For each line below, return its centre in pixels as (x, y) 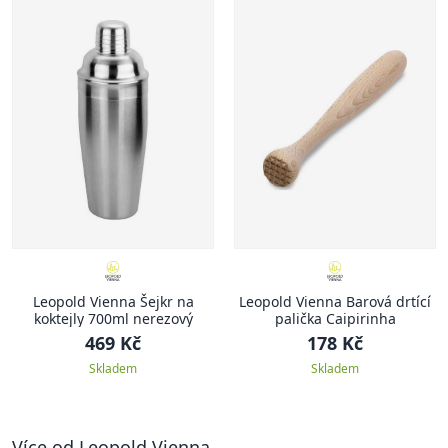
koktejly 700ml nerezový (113, 318)
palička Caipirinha (335, 318)
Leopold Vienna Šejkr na (113, 301)
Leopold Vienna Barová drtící (335, 301)
